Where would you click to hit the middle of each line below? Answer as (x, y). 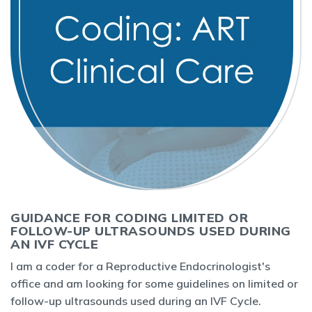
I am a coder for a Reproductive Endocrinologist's (140, 266)
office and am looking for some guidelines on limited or (154, 283)
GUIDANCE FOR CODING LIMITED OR (129, 218)
